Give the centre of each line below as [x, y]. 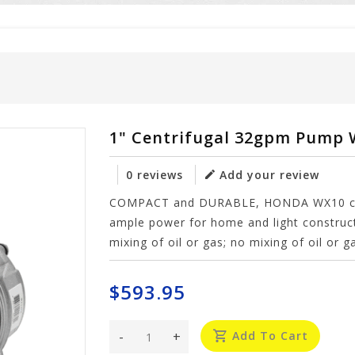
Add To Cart [271, 336]
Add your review [270, 175]
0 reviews [155, 175]
